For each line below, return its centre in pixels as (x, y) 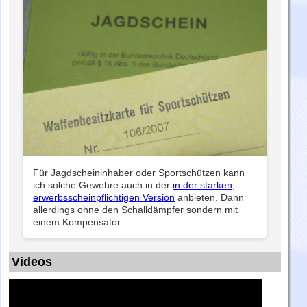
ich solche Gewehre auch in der (103, 185)
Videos (32, 261)
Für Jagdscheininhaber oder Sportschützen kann (139, 172)
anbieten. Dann (209, 197)
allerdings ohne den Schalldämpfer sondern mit (135, 209)
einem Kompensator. (78, 222)
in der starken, (204, 185)
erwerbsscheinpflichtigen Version (104, 197)
